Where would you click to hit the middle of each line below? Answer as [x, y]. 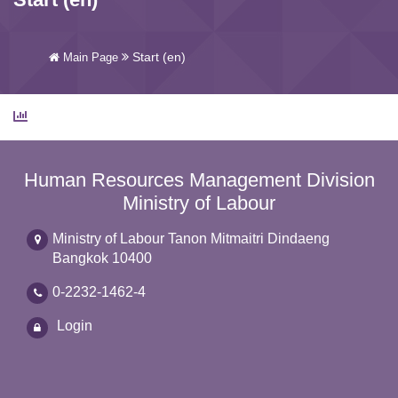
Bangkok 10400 [102, 258]
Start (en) [159, 57]
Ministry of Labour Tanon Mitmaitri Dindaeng [191, 239]
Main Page [91, 57]
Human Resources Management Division [199, 180]
